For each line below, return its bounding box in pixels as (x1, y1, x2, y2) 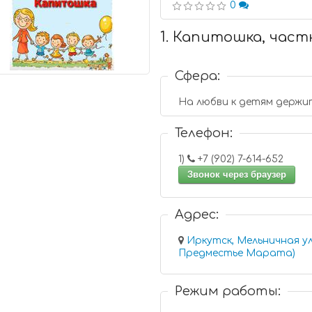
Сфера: (175, 69, 221, 83)
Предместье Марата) (178, 248, 296, 258)
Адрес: (175, 208, 219, 221)
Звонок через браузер (187, 169, 287, 180)
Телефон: (175, 126, 233, 140)
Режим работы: (175, 284, 281, 298)
